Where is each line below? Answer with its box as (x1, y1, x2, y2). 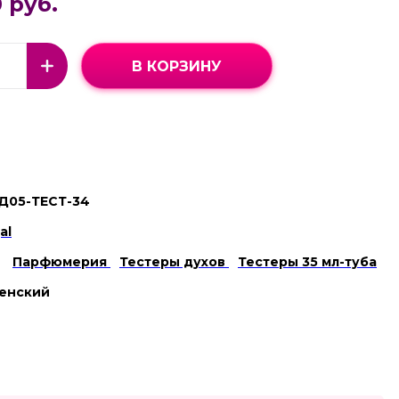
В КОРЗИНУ (132, 57, 222, 75)
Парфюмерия (12, 254, 110, 271)
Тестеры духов (119, 254, 229, 271)
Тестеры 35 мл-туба (238, 254, 377, 271)
